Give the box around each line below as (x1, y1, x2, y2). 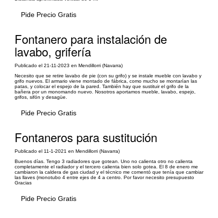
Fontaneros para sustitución (15, 128, 157, 145)
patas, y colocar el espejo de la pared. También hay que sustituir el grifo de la (15, 83, 189, 89)
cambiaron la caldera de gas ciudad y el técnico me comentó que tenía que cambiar (15, 169, 203, 175)
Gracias (15, 180, 32, 185)
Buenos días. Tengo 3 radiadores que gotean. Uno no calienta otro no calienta (15, 158, 193, 164)
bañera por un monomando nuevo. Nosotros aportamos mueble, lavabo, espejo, (15, 89, 196, 94)
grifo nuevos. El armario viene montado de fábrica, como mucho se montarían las (15, 78, 197, 84)
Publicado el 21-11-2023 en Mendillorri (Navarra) (15, 62, 123, 68)
